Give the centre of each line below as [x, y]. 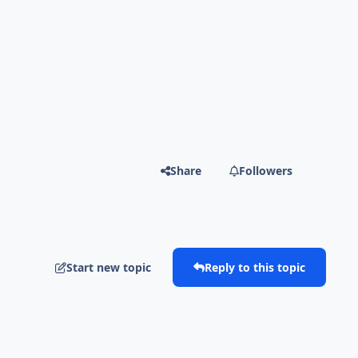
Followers [266, 170]
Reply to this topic [255, 267]
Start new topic [109, 267]
